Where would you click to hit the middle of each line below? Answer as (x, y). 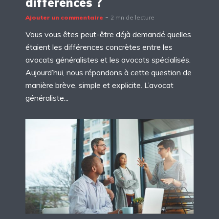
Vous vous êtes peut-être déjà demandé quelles (108, 34)
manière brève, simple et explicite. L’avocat (99, 85)
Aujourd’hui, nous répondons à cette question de (109, 73)
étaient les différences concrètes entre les (99, 47)
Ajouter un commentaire (64, 18)
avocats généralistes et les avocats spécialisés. (108, 60)
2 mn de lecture (132, 18)
